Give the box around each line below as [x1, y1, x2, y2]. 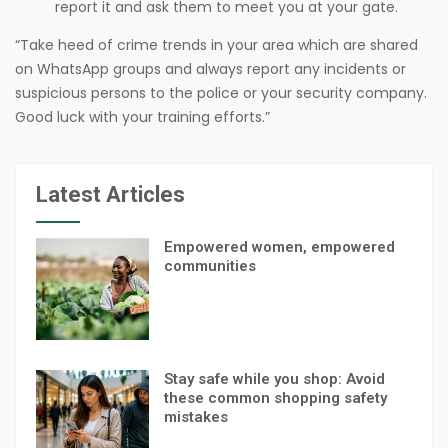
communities [163, 257, 256, 275]
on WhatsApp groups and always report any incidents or [15, 58, 406, 79]
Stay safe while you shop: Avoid [163, 369, 385, 388]
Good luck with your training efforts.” [15, 106, 270, 127]
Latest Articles [36, 182, 185, 207]
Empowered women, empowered [163, 238, 395, 256]
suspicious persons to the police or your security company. [15, 82, 427, 103]
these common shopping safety [163, 388, 387, 407]
